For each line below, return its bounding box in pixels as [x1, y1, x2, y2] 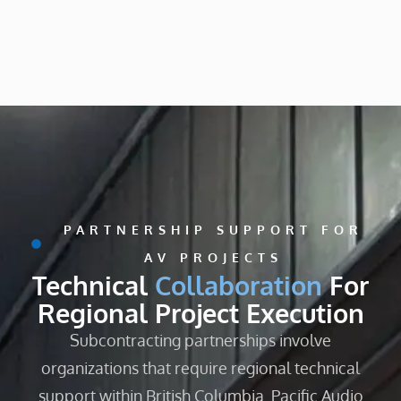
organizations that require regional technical [41, 358, 360, 379]
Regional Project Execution [37, 296, 364, 330]
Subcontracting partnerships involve [70, 330, 331, 351]
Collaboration [155, 269, 322, 303]
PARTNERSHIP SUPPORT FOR [64, 221, 364, 238]
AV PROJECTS [144, 249, 284, 266]
